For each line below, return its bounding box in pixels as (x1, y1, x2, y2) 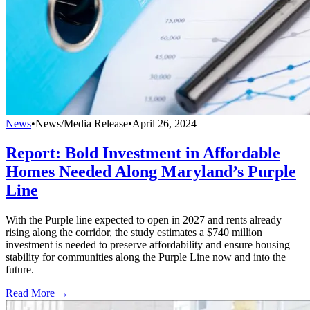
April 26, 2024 (132, 118, 197, 130)
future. (6, 264, 34, 276)
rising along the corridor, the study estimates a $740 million (6, 226, 262, 239)
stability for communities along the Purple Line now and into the (6, 251, 286, 264)
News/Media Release (35, 118, 128, 130)
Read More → (6, 287, 69, 300)
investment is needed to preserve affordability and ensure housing (6, 239, 290, 251)
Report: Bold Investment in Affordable (6, 144, 280, 163)
